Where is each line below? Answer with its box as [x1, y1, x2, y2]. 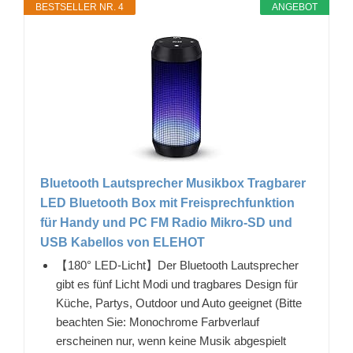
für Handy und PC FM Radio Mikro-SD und [40, 216, 292, 230]
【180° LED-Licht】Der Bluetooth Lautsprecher [56, 258, 299, 273]
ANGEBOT [272, 2, 318, 13]
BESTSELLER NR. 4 [35, 2, 124, 13]
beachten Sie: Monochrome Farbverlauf [56, 315, 259, 329]
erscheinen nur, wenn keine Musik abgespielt [56, 334, 286, 348]
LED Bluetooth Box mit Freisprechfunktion [40, 196, 295, 210]
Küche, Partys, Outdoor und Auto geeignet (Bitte [56, 296, 302, 310]
